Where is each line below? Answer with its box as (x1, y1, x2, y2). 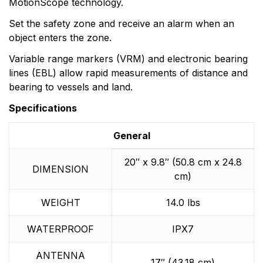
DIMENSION (32, 163, 89, 175)
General (113, 130, 150, 141)
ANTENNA (36, 249, 85, 261)
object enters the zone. (9, 32, 112, 43)
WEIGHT (41, 197, 80, 208)
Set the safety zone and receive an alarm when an (9, 18, 234, 29)
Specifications (9, 102, 77, 114)
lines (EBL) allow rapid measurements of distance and (9, 67, 248, 79)
